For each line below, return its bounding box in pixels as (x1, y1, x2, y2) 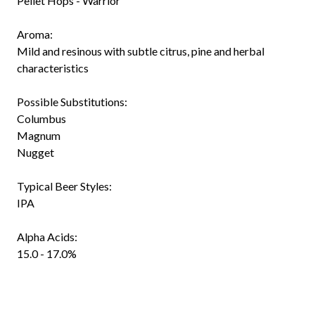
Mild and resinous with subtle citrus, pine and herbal (17, 44, 264, 58)
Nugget (17, 146, 54, 160)
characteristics (17, 61, 89, 75)
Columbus (17, 112, 66, 126)
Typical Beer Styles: (17, 179, 112, 193)
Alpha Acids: (17, 230, 77, 244)
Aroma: (17, 27, 53, 41)
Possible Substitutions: (17, 95, 127, 109)
